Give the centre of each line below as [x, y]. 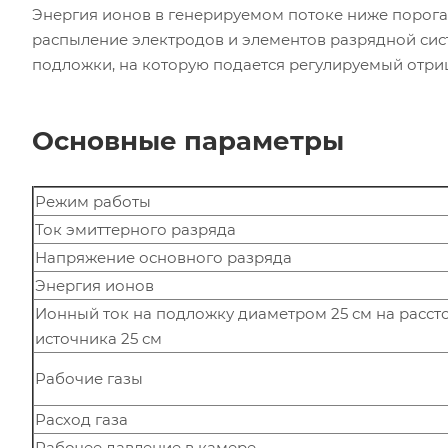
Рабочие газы [89, 378]
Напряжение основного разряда [163, 257]
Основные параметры [188, 140]
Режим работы [93, 201]
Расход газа [81, 419]
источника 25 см [98, 338]
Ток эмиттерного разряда [135, 229]
